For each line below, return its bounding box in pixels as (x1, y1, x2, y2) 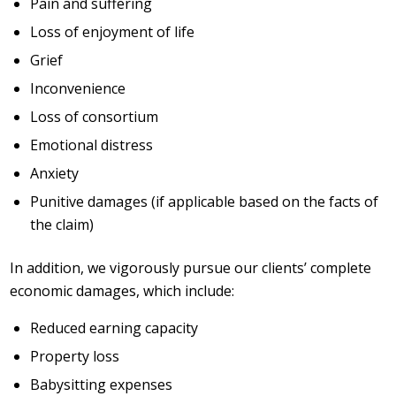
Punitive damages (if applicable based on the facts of (30, 191, 379, 211)
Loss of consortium (30, 106, 159, 126)
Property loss (30, 346, 120, 367)
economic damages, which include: (10, 280, 235, 301)
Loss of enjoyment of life (30, 21, 195, 42)
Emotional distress (30, 134, 154, 155)
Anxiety (30, 163, 80, 183)
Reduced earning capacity (30, 318, 199, 339)
